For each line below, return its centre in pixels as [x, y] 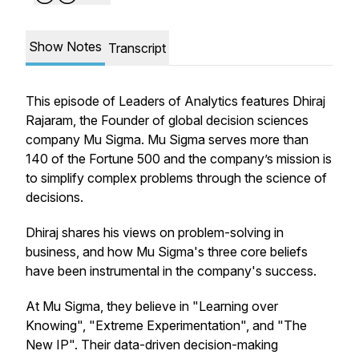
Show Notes [65, 46]
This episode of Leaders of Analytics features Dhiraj [175, 101]
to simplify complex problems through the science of [176, 178]
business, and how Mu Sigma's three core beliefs [167, 252]
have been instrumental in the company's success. [171, 271]
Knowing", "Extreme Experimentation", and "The [166, 325]
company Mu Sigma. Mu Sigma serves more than [167, 139]
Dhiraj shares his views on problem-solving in [155, 232]
